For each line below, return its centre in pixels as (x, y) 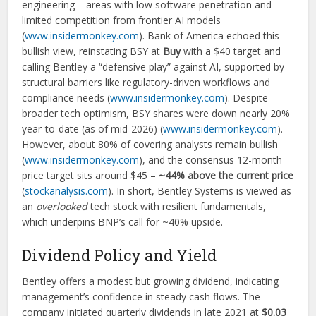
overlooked (62, 206)
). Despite (247, 98)
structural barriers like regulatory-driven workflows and (146, 82)
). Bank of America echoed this (209, 36)
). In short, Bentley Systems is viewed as (200, 191)
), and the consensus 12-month (211, 160)
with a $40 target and (231, 51)
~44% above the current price (226, 175)
